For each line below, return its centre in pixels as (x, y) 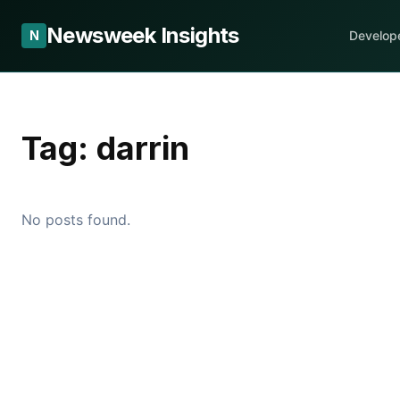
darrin (143, 148)
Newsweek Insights (143, 35)
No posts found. (76, 220)
